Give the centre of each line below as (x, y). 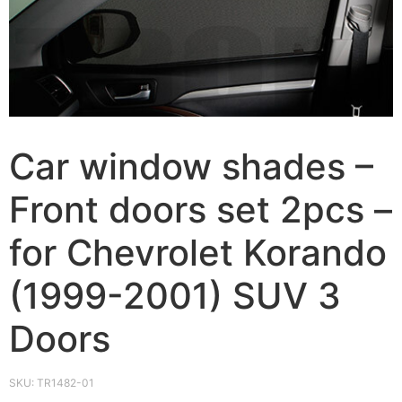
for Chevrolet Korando (198, 253)
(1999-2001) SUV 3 (175, 296)
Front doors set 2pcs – (201, 210)
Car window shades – (191, 167)
